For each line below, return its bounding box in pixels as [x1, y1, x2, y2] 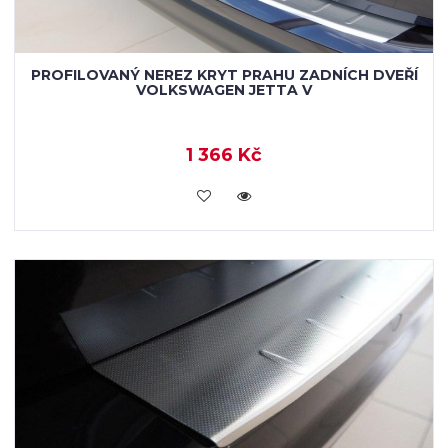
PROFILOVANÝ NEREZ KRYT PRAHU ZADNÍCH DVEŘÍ [30, 66, 418, 84]
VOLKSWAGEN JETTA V [136, 81, 312, 99]
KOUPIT [195, 185, 253, 203]
